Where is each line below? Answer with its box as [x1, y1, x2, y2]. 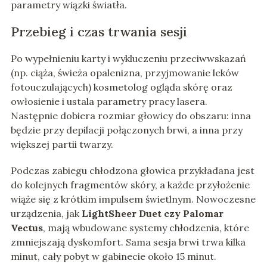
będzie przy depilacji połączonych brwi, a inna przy [10, 124, 243, 136]
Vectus [10, 222, 43, 234]
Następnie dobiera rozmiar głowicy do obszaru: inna [10, 110, 251, 122]
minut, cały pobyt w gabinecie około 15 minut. [10, 250, 216, 263]
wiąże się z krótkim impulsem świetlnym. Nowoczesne [10, 193, 256, 206]
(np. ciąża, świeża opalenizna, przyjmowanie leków [10, 67, 239, 79]
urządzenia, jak [10, 207, 82, 220]
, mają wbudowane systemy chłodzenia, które [42, 222, 249, 234]
